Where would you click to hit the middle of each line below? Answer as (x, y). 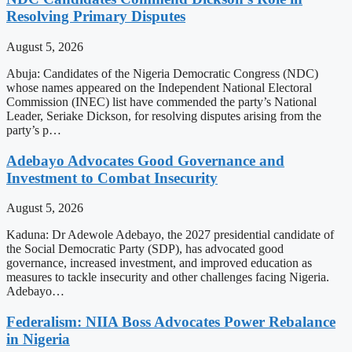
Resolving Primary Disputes (96, 16)
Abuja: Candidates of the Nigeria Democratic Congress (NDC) (162, 73)
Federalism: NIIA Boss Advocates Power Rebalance (171, 321)
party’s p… (34, 130)
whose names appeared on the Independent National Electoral (159, 87)
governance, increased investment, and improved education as (159, 263)
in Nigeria (38, 339)
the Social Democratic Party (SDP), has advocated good (145, 249)
